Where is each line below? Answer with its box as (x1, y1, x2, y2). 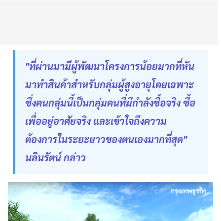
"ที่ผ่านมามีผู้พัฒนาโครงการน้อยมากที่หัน (25, 59, 194, 73)
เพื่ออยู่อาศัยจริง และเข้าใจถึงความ (25, 114, 167, 127)
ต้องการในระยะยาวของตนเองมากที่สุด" (25, 132, 187, 146)
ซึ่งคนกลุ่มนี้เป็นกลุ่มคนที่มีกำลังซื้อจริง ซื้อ (25, 96, 195, 109)
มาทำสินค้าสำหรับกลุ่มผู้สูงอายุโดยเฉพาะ (25, 77, 194, 91)
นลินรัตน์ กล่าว (25, 150, 86, 164)
